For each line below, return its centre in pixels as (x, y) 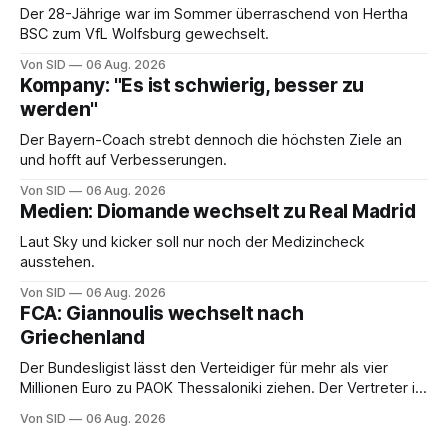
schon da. (53, 407)
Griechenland (82, 337)
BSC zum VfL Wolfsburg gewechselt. (144, 33)
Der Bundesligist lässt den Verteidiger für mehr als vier (204, 367)
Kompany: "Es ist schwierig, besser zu (192, 85)
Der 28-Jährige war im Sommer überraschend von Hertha (214, 13)
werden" (59, 109)
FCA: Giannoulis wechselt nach (162, 313)
